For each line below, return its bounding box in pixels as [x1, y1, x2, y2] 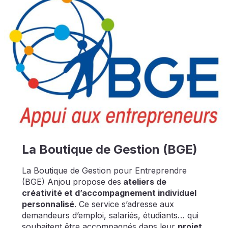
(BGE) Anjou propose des [21, 177, 121, 187]
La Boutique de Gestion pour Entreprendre [21, 165, 187, 176]
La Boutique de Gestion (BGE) [21, 142, 197, 157]
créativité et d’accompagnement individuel [21, 188, 196, 198]
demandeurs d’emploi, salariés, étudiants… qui [21, 210, 198, 221]
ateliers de [121, 177, 166, 187]
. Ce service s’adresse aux [74, 199, 174, 210]
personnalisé [21, 199, 74, 210]
